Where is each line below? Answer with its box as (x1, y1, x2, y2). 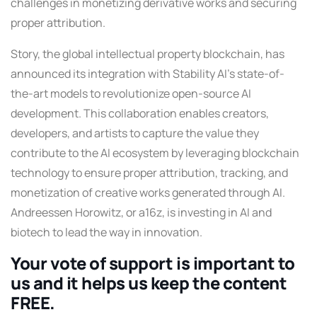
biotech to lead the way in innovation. (11, 224, 202, 241)
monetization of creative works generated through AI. (11, 185, 285, 201)
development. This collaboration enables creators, (11, 105, 269, 122)
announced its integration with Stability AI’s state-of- (11, 66, 284, 82)
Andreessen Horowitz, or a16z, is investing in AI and (11, 204, 272, 221)
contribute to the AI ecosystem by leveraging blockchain (11, 145, 299, 161)
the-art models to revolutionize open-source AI (11, 86, 251, 102)
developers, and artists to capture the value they (11, 125, 259, 142)
